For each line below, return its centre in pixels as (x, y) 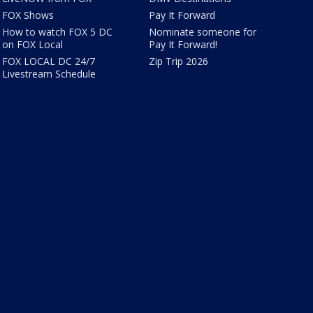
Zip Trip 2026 (179, 61)
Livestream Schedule (49, 74)
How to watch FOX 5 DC (57, 32)
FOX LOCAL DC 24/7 (48, 61)
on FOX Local (32, 45)
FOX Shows (28, 15)
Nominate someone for (203, 32)
